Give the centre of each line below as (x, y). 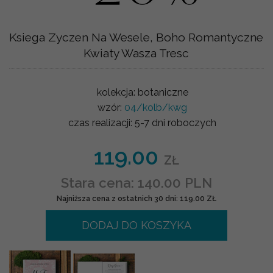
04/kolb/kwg (156, 107)
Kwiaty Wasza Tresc (136, 53)
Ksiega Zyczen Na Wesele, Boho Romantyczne (136, 37)
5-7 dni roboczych (176, 122)
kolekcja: (117, 92)
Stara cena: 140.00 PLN (136, 183)
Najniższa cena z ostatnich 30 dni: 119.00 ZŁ (136, 198)
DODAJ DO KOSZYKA (136, 225)
